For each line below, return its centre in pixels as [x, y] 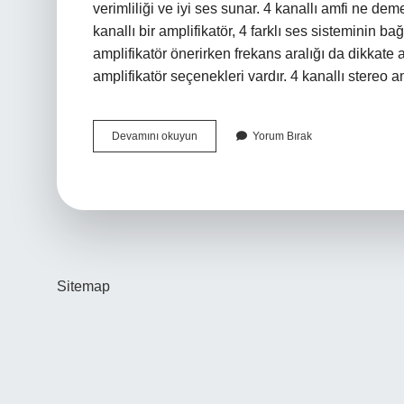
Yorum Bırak [282, 136]
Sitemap [83, 286]
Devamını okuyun [155, 136]
